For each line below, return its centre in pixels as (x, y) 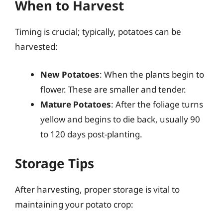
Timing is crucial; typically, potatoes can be (98, 32)
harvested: (36, 47)
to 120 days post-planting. (91, 134)
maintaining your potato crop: (74, 204)
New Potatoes (70, 74)
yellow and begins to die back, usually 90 (120, 119)
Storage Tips (55, 163)
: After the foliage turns (157, 104)
